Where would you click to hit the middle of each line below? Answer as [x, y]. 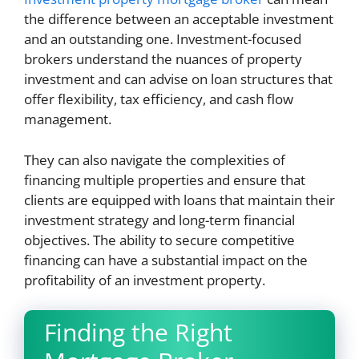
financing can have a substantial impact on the [166, 260]
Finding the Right [138, 332]
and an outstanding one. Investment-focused [163, 39]
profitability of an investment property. [145, 280]
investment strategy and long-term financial [159, 220]
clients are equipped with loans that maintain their [179, 200]
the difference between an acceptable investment [179, 19]
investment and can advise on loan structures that [178, 79]
